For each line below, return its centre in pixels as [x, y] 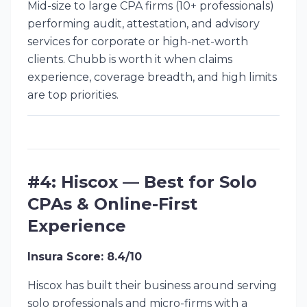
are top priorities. [73, 95]
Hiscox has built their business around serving [152, 285]
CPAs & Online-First [112, 204]
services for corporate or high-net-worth [138, 41]
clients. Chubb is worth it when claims [130, 59]
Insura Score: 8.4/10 [85, 257]
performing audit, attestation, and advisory [144, 24]
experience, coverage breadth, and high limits [152, 77]
